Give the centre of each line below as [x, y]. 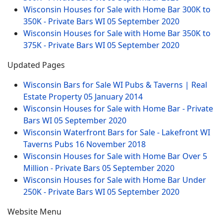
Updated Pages [36, 65]
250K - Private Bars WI [65, 192]
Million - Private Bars [63, 168]
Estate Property [54, 96]
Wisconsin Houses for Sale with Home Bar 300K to [117, 9]
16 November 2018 [111, 144]
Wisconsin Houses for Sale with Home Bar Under [115, 180]
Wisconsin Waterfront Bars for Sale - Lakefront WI [117, 132]
